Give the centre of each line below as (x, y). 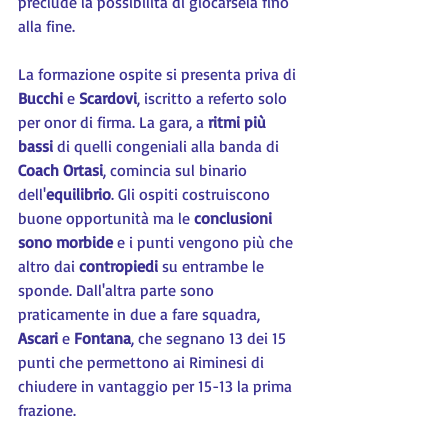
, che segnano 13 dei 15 (210, 338)
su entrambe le (215, 266)
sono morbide (65, 242)
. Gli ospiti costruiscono (192, 194)
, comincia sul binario (177, 170)
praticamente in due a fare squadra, (141, 314)
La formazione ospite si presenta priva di (159, 74)
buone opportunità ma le (106, 218)
